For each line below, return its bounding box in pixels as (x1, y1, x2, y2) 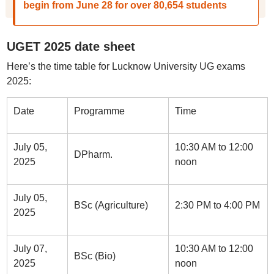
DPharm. (73, 149, 113, 160)
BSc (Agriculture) (73, 200, 148, 210)
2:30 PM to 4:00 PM (174, 200, 260, 210)
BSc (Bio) (73, 251, 116, 261)
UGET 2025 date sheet (6, 40, 135, 53)
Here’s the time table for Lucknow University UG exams (6, 61, 245, 72)
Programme (73, 106, 125, 116)
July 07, (13, 243, 47, 254)
